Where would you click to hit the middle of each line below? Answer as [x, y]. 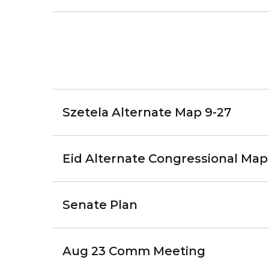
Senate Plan [100, 205]
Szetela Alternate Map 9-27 [147, 112]
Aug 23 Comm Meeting [134, 251]
